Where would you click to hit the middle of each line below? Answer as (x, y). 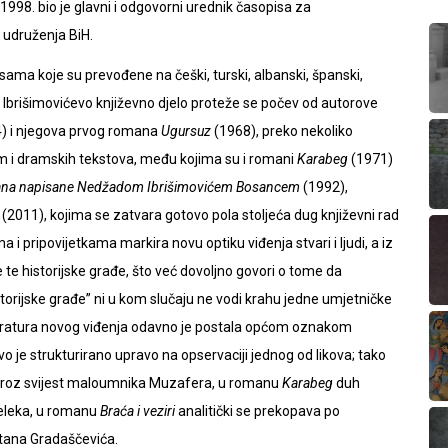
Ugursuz (186, 131)
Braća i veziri (137, 411)
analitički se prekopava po (257, 411)
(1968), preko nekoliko (282, 131)
